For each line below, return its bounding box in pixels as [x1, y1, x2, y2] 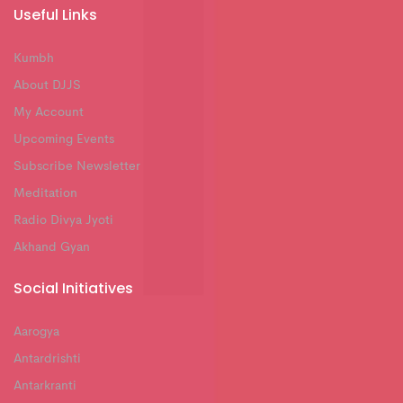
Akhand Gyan [13, 241, 90, 255]
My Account [13, 106, 84, 120]
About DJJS [13, 79, 81, 93]
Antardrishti [13, 352, 81, 365]
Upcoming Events [13, 133, 114, 147]
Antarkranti [13, 379, 76, 392]
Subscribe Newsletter [13, 160, 140, 174]
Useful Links [13, 4, 97, 26]
